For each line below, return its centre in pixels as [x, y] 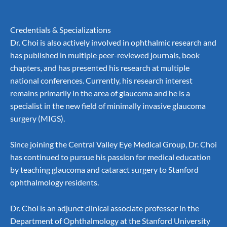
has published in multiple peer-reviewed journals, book [105, 55]
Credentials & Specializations [61, 29]
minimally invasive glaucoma [156, 105]
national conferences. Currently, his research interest [101, 80]
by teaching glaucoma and [56, 169]
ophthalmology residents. [54, 182]
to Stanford [178, 169]
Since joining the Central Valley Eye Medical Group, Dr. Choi [113, 144]
